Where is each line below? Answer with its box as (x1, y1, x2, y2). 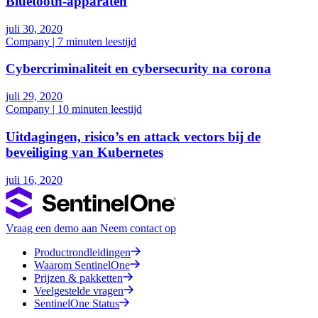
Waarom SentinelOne (34, 258, 130, 271)
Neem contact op (100, 221, 176, 234)
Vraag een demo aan (6, 221, 97, 234)
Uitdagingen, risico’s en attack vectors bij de (6, 128, 261, 144)
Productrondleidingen (34, 246, 131, 258)
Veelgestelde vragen (34, 284, 124, 297)
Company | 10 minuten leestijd (6, 103, 142, 116)
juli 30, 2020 (6, 22, 62, 35)
